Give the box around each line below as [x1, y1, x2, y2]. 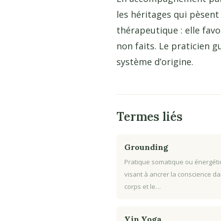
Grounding [124, 142, 168, 152]
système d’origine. [116, 56, 193, 68]
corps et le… [124, 182, 161, 191]
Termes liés [116, 109, 183, 125]
